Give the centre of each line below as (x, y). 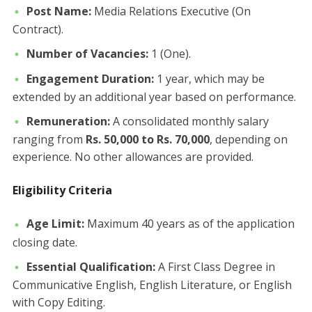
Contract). (38, 29)
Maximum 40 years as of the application (189, 224)
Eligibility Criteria (62, 190)
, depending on (248, 140)
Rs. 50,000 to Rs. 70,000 (147, 140)
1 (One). (169, 53)
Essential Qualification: (91, 266)
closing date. (45, 242)
